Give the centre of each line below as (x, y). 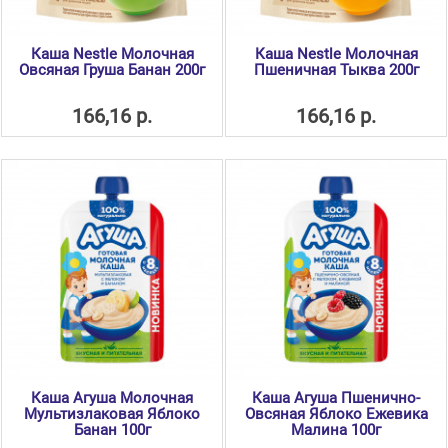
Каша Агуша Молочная (112, 398)
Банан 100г (112, 430)
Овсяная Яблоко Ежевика (336, 414)
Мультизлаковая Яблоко (112, 414)
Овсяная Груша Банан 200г (112, 70)
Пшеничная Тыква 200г (336, 70)
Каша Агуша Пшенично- (336, 398)
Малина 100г (336, 430)
